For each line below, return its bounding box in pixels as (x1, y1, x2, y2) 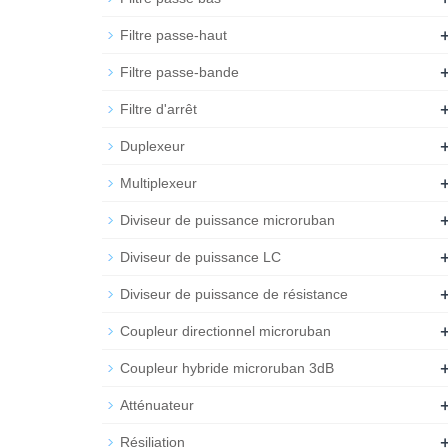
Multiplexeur (120, 175, 197, 191)
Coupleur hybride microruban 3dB (120, 360, 334, 376)
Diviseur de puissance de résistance (120, 286, 348, 302)
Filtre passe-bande (120, 64, 239, 80)
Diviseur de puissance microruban (120, 212, 335, 228)
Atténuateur (120, 397, 194, 413)
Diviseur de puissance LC (120, 249, 281, 265)
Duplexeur (120, 138, 185, 154)
